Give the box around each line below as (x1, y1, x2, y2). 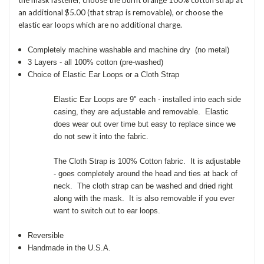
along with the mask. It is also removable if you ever (54, 193, 235, 203)
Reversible (28, 230, 64, 240)
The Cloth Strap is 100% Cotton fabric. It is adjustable (54, 156, 240, 166)
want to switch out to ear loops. (54, 206, 165, 215)
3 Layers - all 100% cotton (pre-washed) (28, 57, 164, 67)
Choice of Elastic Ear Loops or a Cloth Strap (28, 70, 182, 79)
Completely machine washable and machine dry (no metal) (28, 45, 230, 54)
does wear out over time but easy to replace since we (54, 119, 236, 128)
